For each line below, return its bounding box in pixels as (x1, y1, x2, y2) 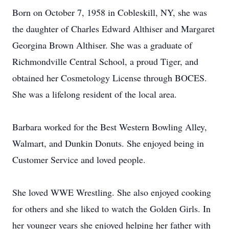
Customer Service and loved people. (12, 153, 146, 166)
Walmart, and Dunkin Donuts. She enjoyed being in (12, 137, 204, 149)
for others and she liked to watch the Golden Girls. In (12, 202, 211, 215)
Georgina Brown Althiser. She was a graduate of (12, 39, 192, 51)
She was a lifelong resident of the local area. (12, 88, 177, 100)
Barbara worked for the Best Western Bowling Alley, (12, 121, 207, 133)
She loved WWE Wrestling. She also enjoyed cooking (12, 186, 211, 198)
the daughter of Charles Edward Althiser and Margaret (12, 22, 215, 35)
